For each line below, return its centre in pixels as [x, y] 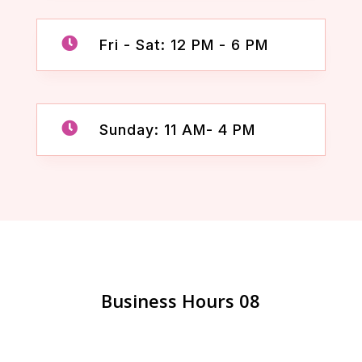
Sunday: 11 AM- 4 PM [177, 129]
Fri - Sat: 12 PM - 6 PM [183, 44]
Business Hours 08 [181, 300]
